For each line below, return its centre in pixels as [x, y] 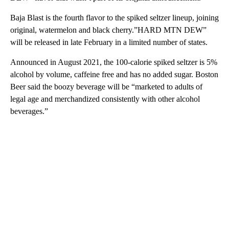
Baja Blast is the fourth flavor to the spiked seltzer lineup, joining [114, 17]
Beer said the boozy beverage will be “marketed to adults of [106, 86]
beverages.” [29, 111]
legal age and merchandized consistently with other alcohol [105, 99]
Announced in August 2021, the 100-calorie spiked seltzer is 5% [114, 62]
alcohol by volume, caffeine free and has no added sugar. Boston [114, 74]
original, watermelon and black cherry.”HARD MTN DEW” [108, 30]
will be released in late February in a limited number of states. [109, 42]
